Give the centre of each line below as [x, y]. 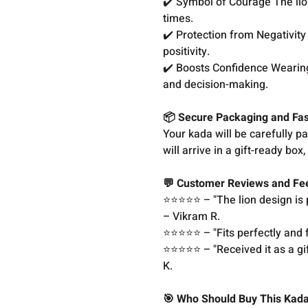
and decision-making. [217, 85]
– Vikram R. [193, 217]
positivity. [187, 52]
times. [180, 19]
